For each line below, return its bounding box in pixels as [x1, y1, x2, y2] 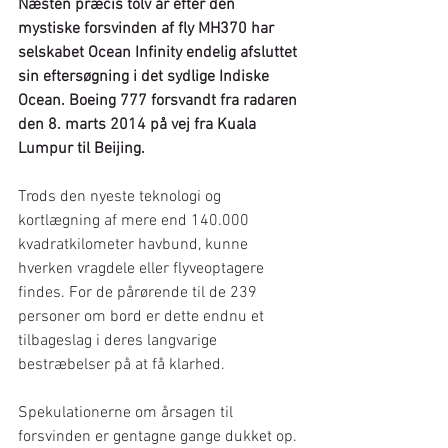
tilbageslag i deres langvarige [18, 330, 221, 351]
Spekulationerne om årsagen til [18, 402, 237, 423]
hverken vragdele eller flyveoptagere [18, 258, 268, 279]
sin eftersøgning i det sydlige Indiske [18, 66, 273, 87]
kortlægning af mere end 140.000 [18, 210, 253, 231]
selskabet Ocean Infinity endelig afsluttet [18, 42, 301, 63]
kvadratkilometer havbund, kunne [18, 234, 252, 255]
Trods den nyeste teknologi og [18, 186, 225, 207]
